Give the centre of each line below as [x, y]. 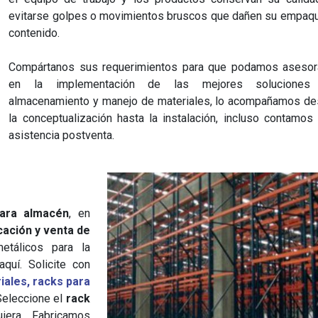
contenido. [34, 33]
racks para [61, 281]
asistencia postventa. [62, 135]
